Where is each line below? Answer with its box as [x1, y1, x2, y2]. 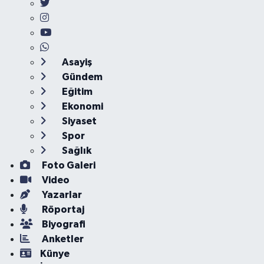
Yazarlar [39, 190, 82, 200]
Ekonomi [60, 101, 103, 111]
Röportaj [39, 204, 84, 214]
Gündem [60, 72, 103, 82]
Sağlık [60, 146, 91, 156]
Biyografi [39, 219, 85, 229]
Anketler [39, 234, 84, 244]
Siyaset [60, 116, 97, 126]
